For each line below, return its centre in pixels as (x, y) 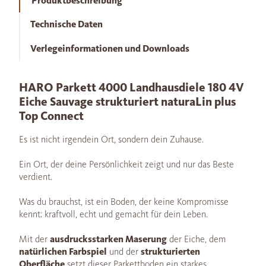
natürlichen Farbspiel (63, 251)
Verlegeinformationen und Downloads (110, 48)
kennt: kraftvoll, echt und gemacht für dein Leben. (113, 214)
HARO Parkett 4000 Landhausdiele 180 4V (132, 87)
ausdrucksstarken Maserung (108, 239)
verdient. (36, 176)
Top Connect (51, 116)
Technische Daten (66, 24)
